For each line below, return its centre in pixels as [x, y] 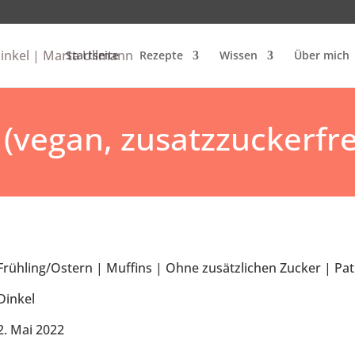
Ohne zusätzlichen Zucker [243, 268]
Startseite [92, 55]
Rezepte [161, 55]
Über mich [321, 55]
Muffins [129, 268]
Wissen [238, 55]
